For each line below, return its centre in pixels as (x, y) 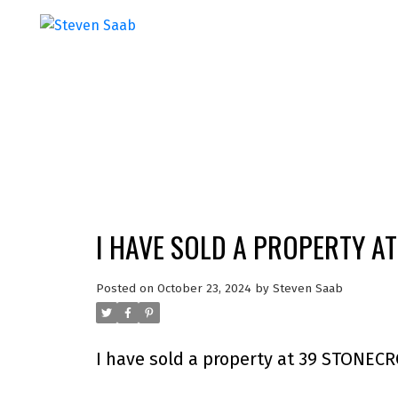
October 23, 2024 (204, 288)
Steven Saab (307, 288)
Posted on (126, 288)
